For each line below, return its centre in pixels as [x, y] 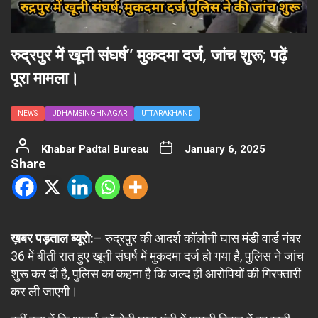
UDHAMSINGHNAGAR [89, 113]
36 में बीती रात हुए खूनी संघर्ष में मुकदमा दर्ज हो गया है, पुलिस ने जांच [157, 256]
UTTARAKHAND [167, 113]
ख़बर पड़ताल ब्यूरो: [52, 238]
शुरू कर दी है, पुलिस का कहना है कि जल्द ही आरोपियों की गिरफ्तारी [156, 273]
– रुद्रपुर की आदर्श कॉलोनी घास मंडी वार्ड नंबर [197, 238]
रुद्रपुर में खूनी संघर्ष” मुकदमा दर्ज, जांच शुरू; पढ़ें [149, 54]
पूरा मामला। [45, 77]
